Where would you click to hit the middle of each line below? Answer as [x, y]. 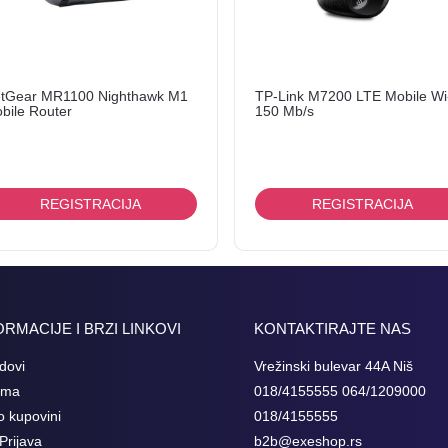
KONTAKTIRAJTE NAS [332, 328]
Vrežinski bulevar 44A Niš [333, 365]
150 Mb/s [285, 110]
